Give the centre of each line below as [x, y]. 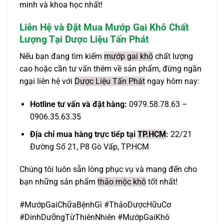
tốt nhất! [162, 182]
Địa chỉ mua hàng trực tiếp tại [83, 134]
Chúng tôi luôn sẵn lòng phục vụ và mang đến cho [108, 169]
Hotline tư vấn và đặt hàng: [78, 104]
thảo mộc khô [122, 182]
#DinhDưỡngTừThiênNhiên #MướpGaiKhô [94, 217]
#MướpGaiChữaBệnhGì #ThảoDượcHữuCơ [95, 205]
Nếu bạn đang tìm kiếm [62, 56]
